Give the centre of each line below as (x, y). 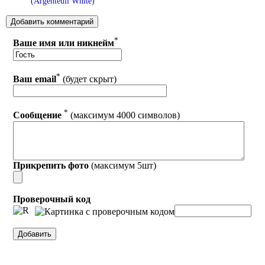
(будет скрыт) (89, 79)
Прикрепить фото (51, 165)
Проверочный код (52, 199)
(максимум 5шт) (123, 165)
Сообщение (38, 115)
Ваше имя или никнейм (64, 43)
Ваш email (35, 79)
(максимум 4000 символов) (124, 115)
